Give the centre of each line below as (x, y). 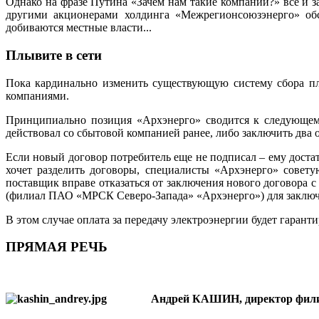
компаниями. (37, 95)
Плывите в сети (54, 55)
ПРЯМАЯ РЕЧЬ (57, 247)
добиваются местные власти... (79, 28)
